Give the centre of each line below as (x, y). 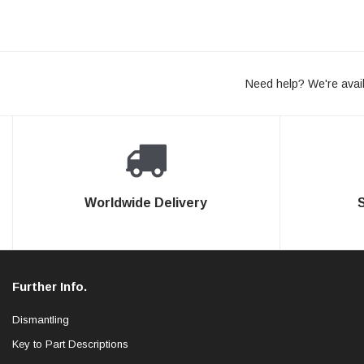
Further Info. (50, 287)
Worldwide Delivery (146, 203)
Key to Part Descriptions (70, 344)
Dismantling (41, 319)
